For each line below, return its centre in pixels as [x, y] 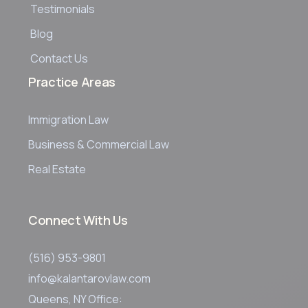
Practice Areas [72, 81]
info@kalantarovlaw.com [89, 278]
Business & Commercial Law [99, 144]
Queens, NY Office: [75, 299]
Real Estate [57, 169]
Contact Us [59, 58]
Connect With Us [78, 220]
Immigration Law [68, 119]
